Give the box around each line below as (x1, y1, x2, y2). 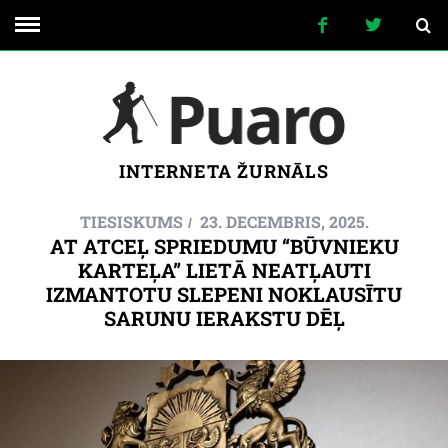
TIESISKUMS (79, 211, 183, 232)
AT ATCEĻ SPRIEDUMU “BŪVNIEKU (49, 233, 399, 259)
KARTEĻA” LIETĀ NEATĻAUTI (77, 257, 371, 283)
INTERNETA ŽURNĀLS (118, 159, 330, 183)
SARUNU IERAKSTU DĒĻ (103, 305, 345, 331)
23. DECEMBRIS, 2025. (199, 211, 369, 232)
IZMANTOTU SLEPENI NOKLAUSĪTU (46, 281, 402, 307)
